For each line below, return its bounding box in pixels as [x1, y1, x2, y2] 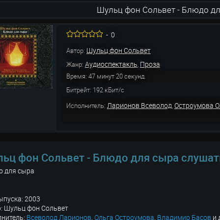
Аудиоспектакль [84, 59, 137, 69]
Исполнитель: [66, 101, 107, 110]
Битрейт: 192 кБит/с [66, 85, 124, 94]
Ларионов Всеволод [107, 101, 172, 110]
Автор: [66, 46, 86, 55]
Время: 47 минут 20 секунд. [66, 72, 146, 81]
